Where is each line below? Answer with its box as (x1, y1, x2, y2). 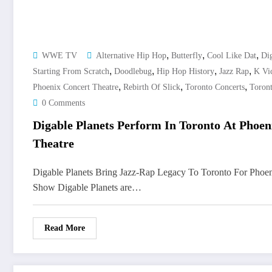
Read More (44, 223, 85, 233)
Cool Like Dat (207, 51, 256, 61)
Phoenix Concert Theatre (33, 83, 118, 92)
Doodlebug (114, 67, 152, 76)
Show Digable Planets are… (33, 182, 141, 193)
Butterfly (171, 51, 202, 61)
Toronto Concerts (185, 83, 245, 92)
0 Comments (42, 98, 85, 108)
